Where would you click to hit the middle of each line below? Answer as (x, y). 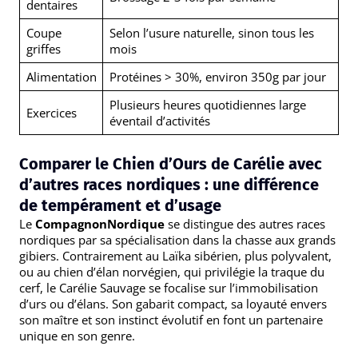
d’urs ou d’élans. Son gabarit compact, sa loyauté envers (173, 303)
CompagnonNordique (100, 223)
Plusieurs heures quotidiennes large (207, 105)
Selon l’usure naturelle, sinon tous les (211, 33)
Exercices (51, 113)
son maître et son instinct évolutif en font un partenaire (171, 319)
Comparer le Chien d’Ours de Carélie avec (171, 163)
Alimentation (61, 77)
